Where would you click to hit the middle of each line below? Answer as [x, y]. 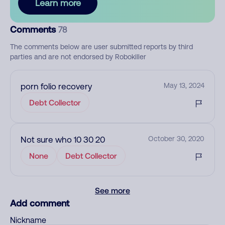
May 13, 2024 [184, 85]
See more [113, 190]
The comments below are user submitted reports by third [101, 47]
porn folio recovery [56, 86]
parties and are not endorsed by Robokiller [78, 57]
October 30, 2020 [176, 139]
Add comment [40, 203]
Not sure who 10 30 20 [63, 140]
